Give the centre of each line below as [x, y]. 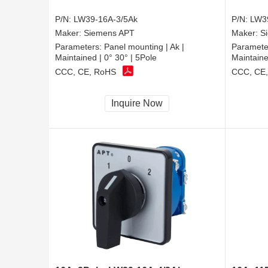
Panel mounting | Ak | [144, 46]
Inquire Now [137, 103]
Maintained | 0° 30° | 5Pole [106, 57]
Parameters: [80, 46]
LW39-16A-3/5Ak [106, 19]
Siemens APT [109, 33]
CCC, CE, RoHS [86, 72]
